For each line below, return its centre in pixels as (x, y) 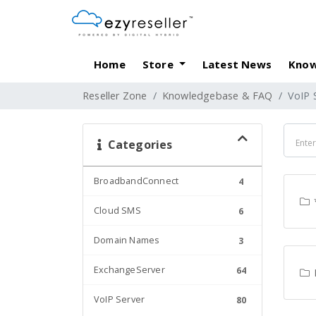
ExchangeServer (129, 270)
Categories (137, 145)
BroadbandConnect (136, 181)
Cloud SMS (117, 211)
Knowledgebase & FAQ (217, 96)
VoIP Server (120, 299)
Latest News (237, 64)
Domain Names (127, 240)
